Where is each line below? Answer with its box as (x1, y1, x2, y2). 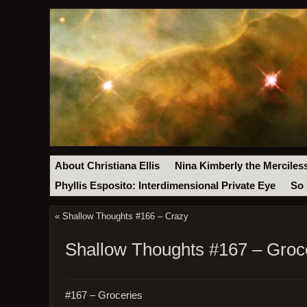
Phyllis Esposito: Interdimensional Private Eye (55, 180, 276, 192)
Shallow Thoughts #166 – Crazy (62, 211, 188, 222)
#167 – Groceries (64, 289, 143, 301)
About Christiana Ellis (55, 160, 160, 171)
